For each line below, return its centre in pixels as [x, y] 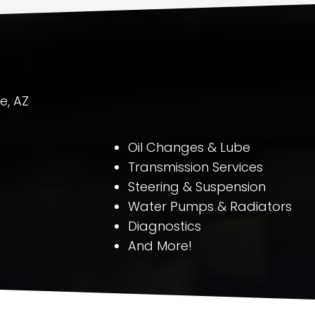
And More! [160, 246]
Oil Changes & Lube [189, 147]
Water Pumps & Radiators [210, 206]
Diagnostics [165, 226]
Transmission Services [196, 167]
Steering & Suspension [197, 187]
